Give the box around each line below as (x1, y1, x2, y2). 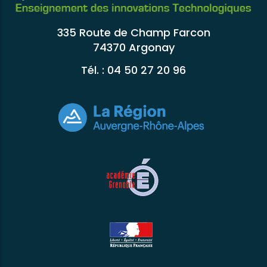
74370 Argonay (92, 40, 175, 55)
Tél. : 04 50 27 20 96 (81, 62, 186, 77)
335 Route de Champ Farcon (57, 25, 210, 41)
